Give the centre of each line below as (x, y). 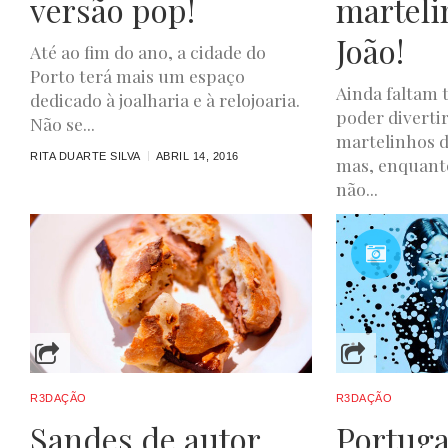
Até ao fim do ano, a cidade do (148, 52)
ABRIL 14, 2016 (197, 156)
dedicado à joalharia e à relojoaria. (165, 100)
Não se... (62, 124)
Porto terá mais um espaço (137, 76)
